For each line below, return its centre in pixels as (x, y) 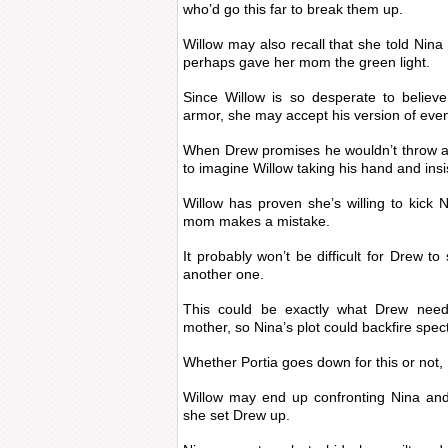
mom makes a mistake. (256, 221)
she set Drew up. (236, 415)
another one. (223, 274)
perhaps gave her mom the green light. (306, 62)
